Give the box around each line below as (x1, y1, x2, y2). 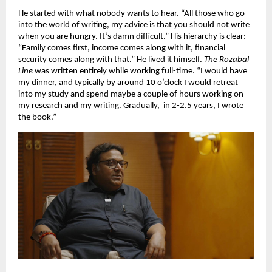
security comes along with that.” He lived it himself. (18, 55, 204, 65)
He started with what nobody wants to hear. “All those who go (18, 9, 245, 19)
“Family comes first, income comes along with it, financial (18, 44, 225, 53)
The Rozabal (204, 55, 249, 65)
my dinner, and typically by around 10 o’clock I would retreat (18, 78, 238, 88)
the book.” (18, 113, 56, 123)
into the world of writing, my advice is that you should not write (18, 21, 250, 30)
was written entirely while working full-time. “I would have (33, 67, 247, 76)
